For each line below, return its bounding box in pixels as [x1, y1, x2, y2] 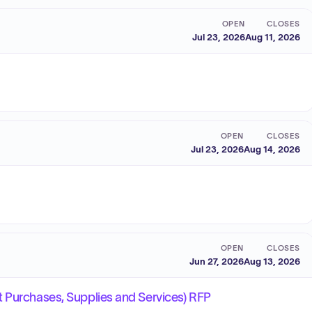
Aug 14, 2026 [244, 143, 300, 155]
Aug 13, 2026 [244, 256, 300, 267]
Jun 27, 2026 [189, 256, 244, 267]
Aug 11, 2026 [245, 31, 300, 42]
